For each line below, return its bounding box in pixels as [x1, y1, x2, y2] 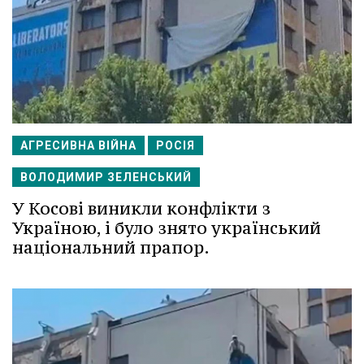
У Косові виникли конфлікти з [12, 197, 271, 219]
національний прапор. [12, 236, 210, 258]
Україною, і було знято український [12, 217, 321, 239]
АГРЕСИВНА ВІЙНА [20, 139, 136, 152]
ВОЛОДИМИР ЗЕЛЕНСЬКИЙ [20, 171, 192, 184]
